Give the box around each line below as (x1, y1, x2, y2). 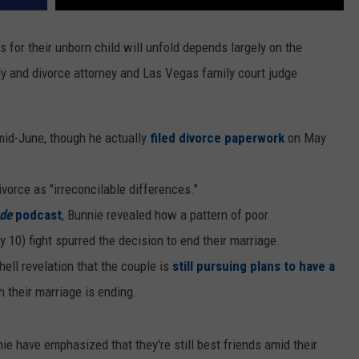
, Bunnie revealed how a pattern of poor (62, 207, 268, 224)
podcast (12, 207, 62, 224)
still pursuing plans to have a (172, 258, 335, 275)
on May (284, 130, 326, 147)
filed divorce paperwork (150, 130, 284, 147)
